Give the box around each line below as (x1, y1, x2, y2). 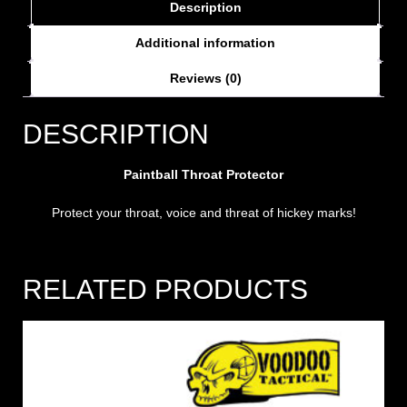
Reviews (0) (169, 71, 242, 86)
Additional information (135, 35, 275, 51)
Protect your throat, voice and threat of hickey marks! (51, 205, 356, 221)
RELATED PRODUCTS (23, 274, 308, 305)
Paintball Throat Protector (124, 167, 283, 183)
